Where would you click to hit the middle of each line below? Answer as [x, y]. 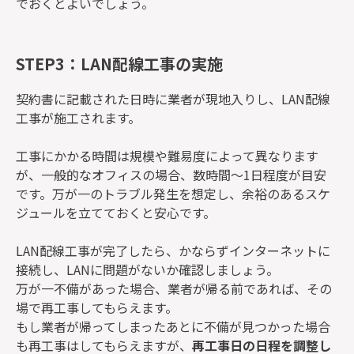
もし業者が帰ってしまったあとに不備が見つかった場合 [173, 326]
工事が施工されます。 [78, 117]
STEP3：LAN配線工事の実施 [119, 64]
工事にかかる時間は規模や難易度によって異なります [167, 155]
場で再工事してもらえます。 [97, 307]
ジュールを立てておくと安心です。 [116, 212]
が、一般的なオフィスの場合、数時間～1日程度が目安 [171, 174]
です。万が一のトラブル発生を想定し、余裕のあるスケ [173, 193]
